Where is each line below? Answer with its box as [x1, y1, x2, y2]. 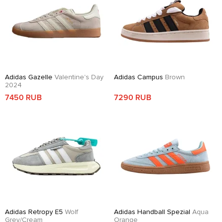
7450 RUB [5, 92, 42, 103]
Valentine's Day [55, 72, 104, 81]
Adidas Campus [114, 72, 165, 81]
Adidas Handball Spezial [114, 207, 192, 216]
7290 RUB [114, 92, 151, 103]
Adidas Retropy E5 [5, 207, 65, 216]
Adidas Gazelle [5, 72, 55, 81]
